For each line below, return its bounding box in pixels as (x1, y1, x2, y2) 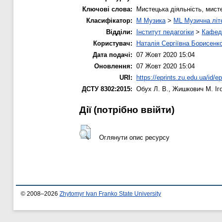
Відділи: (106, 28, 132, 36)
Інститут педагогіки (136, 28, 194, 36)
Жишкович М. (172, 85, 213, 93)
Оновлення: (94, 62, 132, 70)
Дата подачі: (93, 51, 132, 58)
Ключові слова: (82, 5, 132, 13)
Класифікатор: (86, 16, 132, 24)
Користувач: (93, 39, 132, 47)
